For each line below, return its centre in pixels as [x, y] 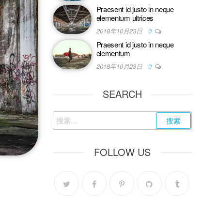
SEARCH [122, 94]
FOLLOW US [122, 152]
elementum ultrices [125, 18]
